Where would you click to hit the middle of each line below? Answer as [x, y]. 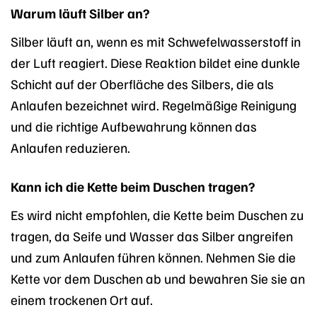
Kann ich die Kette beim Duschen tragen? [133, 186]
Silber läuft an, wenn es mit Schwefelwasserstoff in [156, 41]
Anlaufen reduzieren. [70, 148]
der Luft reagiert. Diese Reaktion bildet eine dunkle [155, 63]
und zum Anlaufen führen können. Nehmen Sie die [153, 257]
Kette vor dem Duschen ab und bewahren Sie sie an [158, 278]
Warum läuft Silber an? [80, 13]
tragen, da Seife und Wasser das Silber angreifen [152, 235]
